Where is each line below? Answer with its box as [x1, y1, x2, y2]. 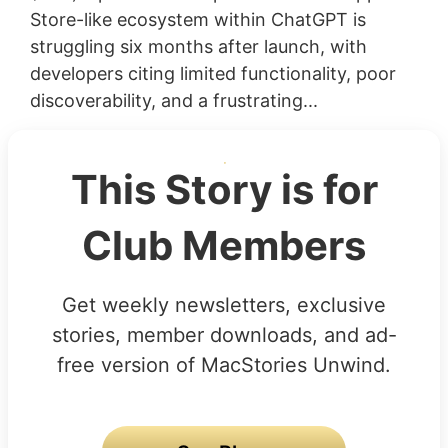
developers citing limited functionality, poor [29, 62, 396, 84]
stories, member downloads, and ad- [51, 322, 397, 347]
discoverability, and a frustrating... [29, 89, 318, 111]
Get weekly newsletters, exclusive [62, 292, 386, 317]
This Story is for [70, 164, 378, 214]
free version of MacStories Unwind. [57, 352, 391, 377]
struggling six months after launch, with [29, 35, 367, 57]
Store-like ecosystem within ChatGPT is [29, 8, 366, 30]
